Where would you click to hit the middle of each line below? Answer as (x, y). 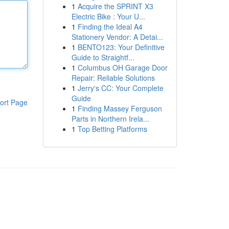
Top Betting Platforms (112, 129)
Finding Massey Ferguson (120, 108)
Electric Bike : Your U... (108, 16)
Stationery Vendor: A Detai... (117, 37)
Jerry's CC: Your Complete (120, 88)
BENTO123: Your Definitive (121, 47)
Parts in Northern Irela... (110, 119)
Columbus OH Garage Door (122, 67)
